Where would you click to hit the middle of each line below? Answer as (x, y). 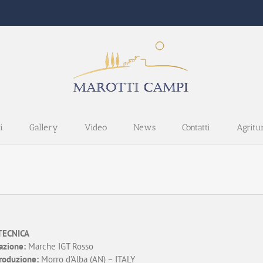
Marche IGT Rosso (59, 246)
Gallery (44, 127)
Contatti (196, 127)
